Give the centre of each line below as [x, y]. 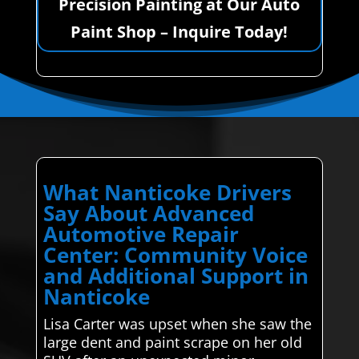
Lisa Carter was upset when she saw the [177, 323]
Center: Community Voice [175, 254]
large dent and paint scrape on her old [172, 342]
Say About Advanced [148, 213]
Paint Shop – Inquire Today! [179, 31]
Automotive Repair [141, 234]
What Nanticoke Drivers [167, 192]
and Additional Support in [175, 275]
